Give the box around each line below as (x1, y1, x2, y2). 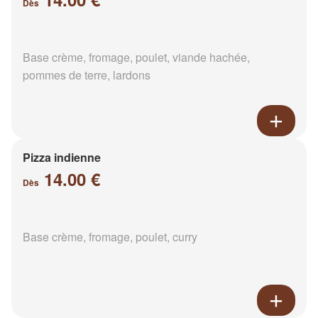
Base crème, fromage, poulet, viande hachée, (23, 49, 250, 66)
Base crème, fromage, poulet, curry (23, 229, 197, 246)
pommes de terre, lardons (23, 67, 150, 84)
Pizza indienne (23, 149, 101, 166)
